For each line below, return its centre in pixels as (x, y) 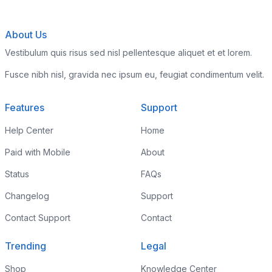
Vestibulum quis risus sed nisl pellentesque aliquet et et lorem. (128, 53)
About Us (26, 35)
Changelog (27, 196)
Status (17, 174)
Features (25, 107)
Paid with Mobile (38, 152)
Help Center (29, 130)
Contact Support (38, 218)
